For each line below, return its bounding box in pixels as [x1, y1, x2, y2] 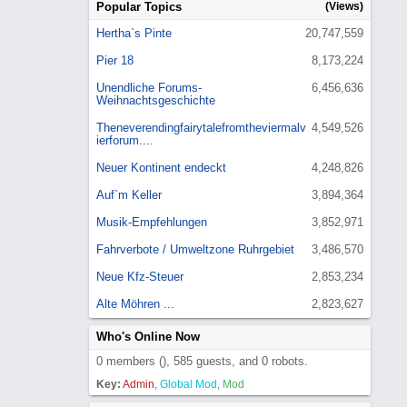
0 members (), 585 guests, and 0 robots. [96, 354, 308, 368]
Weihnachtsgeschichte [96, 94, 215, 107]
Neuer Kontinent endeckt [96, 161, 226, 174]
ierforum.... [96, 134, 154, 147]
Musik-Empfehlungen [96, 215, 207, 229]
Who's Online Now [96, 330, 200, 343]
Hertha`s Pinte [96, 26, 172, 40]
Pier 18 [96, 54, 134, 67]
